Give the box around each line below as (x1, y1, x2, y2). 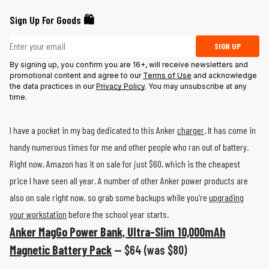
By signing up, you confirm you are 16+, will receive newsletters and (10, 60, 248, 69)
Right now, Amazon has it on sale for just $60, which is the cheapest (10, 158, 240, 169)
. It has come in (204, 124, 256, 136)
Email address (9, 36, 58, 47)
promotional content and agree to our (10, 71, 143, 80)
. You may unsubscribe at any (145, 82, 247, 91)
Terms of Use (143, 71, 192, 80)
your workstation (10, 208, 67, 220)
